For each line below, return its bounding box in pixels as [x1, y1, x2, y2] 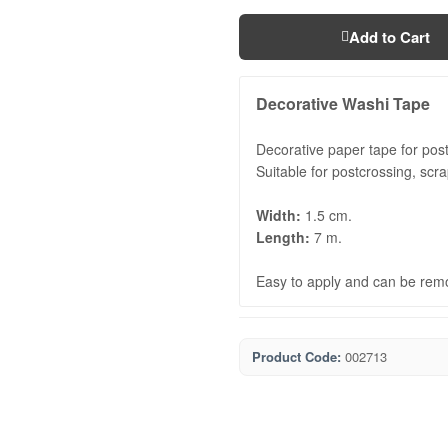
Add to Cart [348, 26, 430, 48]
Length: [256, 227, 310, 247]
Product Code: [252, 347, 341, 366]
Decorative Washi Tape [256, 92, 430, 115]
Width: [256, 205, 301, 225]
